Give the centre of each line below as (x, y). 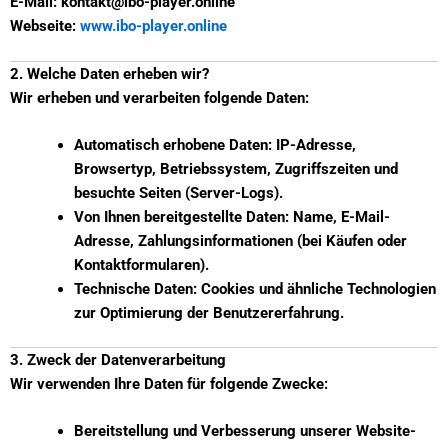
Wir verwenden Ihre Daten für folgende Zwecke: (169, 384)
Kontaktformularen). (141, 265)
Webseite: (45, 25)
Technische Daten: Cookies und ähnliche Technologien (254, 289)
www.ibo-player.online (153, 25)
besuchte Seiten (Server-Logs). (178, 193)
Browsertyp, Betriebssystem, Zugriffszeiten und (235, 169)
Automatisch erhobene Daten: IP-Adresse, (214, 145)
